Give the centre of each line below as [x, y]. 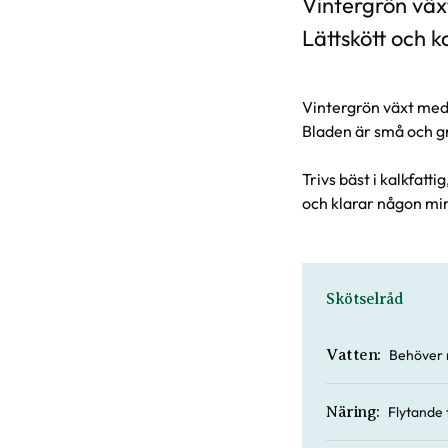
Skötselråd [365, 299]
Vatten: [353, 355]
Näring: [353, 412]
